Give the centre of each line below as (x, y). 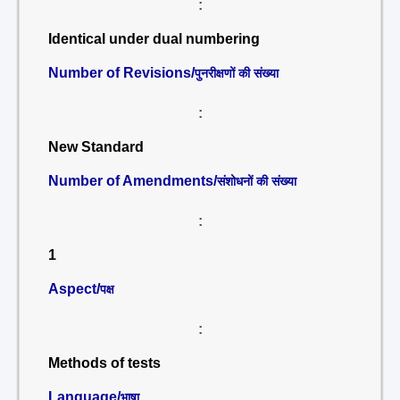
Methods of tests (104, 363)
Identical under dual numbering (154, 39)
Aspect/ (74, 289)
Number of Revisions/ (121, 73)
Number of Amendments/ (133, 181)
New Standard (96, 147)
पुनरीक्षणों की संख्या (237, 73)
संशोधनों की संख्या (257, 181)
